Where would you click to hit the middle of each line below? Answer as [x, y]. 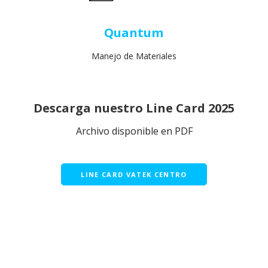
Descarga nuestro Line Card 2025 [134, 108]
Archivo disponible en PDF [134, 131]
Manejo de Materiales [134, 56]
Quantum [134, 32]
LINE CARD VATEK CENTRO [134, 174]
